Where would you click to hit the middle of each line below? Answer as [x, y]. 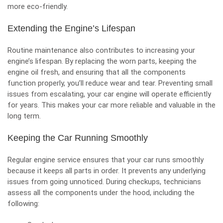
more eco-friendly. [38, 6]
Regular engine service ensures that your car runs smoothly [106, 160]
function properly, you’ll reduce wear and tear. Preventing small [110, 83]
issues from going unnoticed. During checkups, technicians [104, 182]
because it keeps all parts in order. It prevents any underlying [107, 171]
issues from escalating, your [56, 94]
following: [23, 204]
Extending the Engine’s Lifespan [71, 28]
